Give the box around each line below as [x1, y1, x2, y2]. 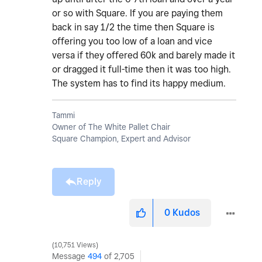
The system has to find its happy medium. [52, 78, 228, 89]
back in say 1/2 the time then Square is [52, 22, 215, 33]
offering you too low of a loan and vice [52, 36, 212, 47]
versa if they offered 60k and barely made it [52, 50, 235, 61]
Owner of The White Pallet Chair [52, 122, 170, 132]
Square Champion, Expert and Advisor [52, 134, 191, 144]
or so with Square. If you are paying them [52, 8, 223, 19]
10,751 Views [53, 241, 98, 250]
